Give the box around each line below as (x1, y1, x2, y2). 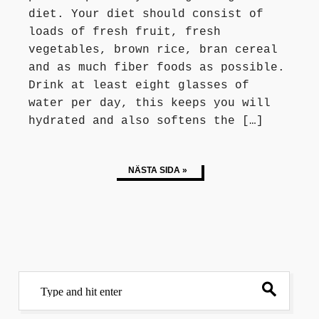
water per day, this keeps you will (28, 96, 271, 110)
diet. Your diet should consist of (28, 7, 263, 21)
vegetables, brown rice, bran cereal (28, 43, 278, 56)
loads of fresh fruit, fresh (28, 25, 221, 38)
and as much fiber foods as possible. (28, 61, 285, 74)
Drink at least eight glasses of (28, 78, 249, 92)
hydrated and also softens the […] (28, 114, 263, 127)
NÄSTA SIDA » (128, 164, 187, 175)
